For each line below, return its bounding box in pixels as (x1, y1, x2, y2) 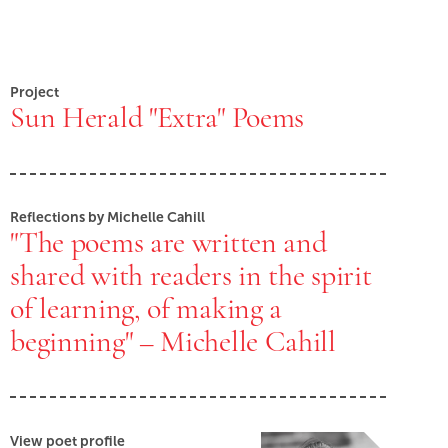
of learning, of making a (10, 290, 283, 327)
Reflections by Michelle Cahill (10, 209, 206, 226)
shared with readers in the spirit (10, 257, 372, 294)
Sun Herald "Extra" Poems (10, 99, 305, 136)
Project (10, 84, 60, 101)
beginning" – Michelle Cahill (10, 323, 336, 360)
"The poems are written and (10, 224, 327, 261)
